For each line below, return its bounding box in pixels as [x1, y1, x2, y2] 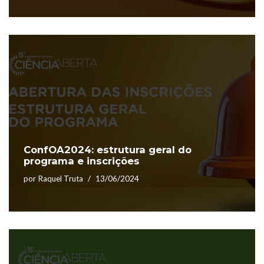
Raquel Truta [38, 173, 83, 183]
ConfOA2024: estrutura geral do [24, 143, 192, 156]
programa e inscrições [24, 154, 140, 167]
